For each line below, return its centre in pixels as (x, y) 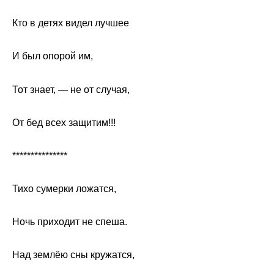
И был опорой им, (53, 56)
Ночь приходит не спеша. (70, 222)
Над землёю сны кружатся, (73, 255)
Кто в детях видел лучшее (71, 23)
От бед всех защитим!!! (64, 122)
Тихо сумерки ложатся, (64, 189)
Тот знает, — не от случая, (71, 89)
